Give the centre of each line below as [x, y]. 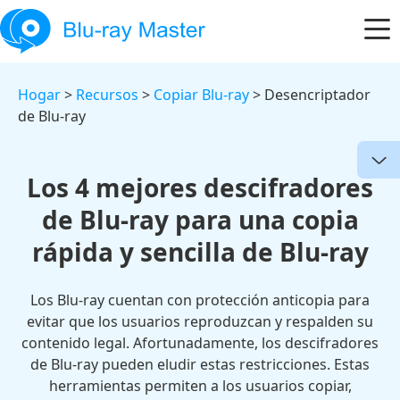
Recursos [107, 95]
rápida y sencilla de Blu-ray [200, 252]
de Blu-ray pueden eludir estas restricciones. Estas [200, 364]
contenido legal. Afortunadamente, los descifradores [200, 343]
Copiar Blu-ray [201, 95]
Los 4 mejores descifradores [200, 187]
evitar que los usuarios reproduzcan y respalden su [200, 321]
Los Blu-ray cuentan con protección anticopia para [200, 300]
